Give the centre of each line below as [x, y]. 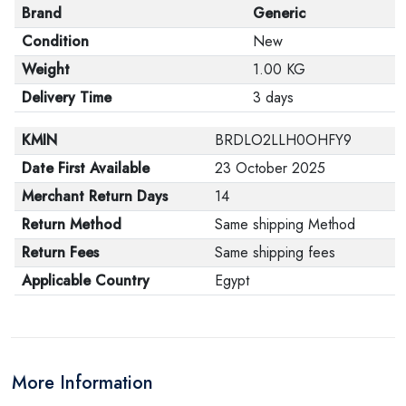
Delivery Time [67, 97]
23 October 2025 [270, 168]
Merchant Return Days [95, 196]
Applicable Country [86, 280]
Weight [46, 69]
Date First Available [86, 168]
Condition [55, 41]
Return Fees [60, 252]
